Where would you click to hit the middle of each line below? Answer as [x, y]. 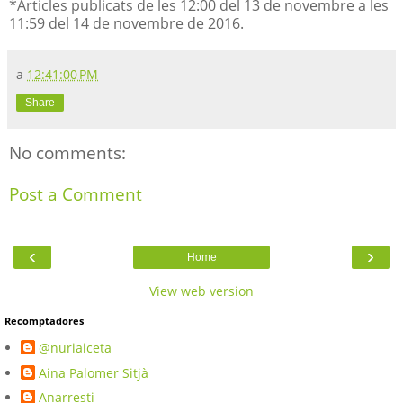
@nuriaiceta [75, 348]
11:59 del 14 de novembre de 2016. [126, 23]
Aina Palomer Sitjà [94, 372]
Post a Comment [76, 194]
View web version [201, 291]
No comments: [67, 152]
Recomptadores [44, 320]
